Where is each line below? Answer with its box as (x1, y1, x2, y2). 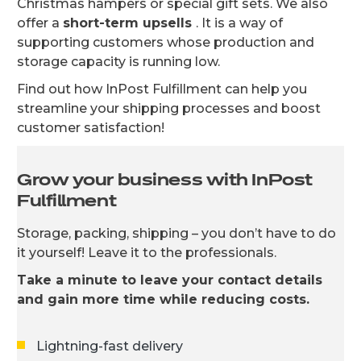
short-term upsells (63, 15, 196, 31)
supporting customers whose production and (17, 34, 314, 50)
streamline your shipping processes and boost (17, 100, 321, 116)
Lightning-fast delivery (36, 338, 183, 354)
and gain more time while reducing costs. (17, 291, 309, 307)
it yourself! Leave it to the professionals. (17, 244, 276, 260)
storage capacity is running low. (17, 53, 220, 69)
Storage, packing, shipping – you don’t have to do (17, 225, 336, 241)
